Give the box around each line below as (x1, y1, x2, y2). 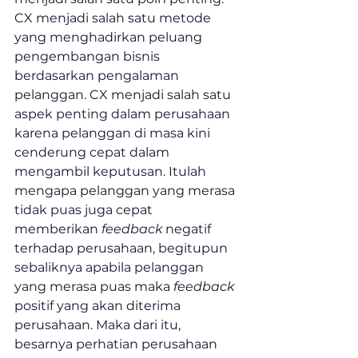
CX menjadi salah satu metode (14, 10, 214, 26)
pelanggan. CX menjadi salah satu (14, 87, 234, 103)
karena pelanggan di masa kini (14, 125, 213, 141)
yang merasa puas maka (14, 279, 173, 295)
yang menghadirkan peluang (14, 30, 205, 46)
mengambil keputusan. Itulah (14, 164, 209, 180)
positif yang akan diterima (14, 298, 184, 314)
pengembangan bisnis (14, 49, 163, 65)
